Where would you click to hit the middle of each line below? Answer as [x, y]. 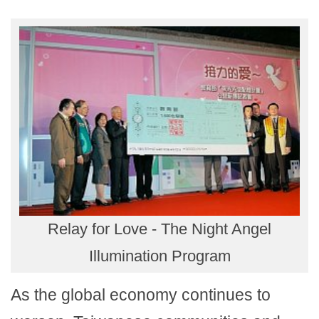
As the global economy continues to [141, 294]
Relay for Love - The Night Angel [159, 229]
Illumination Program [159, 256]
